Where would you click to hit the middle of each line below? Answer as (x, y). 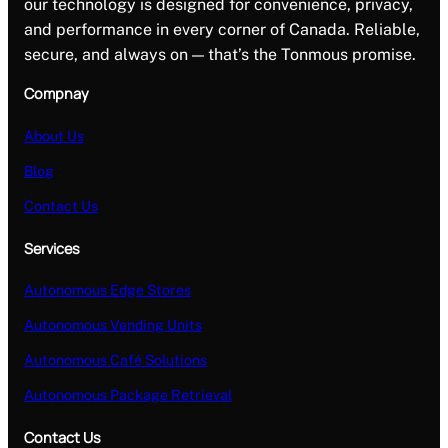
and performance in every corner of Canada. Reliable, (222, 30)
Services (52, 248)
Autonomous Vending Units (113, 324)
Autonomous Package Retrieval (128, 394)
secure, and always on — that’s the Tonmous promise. (220, 55)
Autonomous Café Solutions (115, 359)
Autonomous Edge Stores (107, 289)
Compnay (56, 94)
